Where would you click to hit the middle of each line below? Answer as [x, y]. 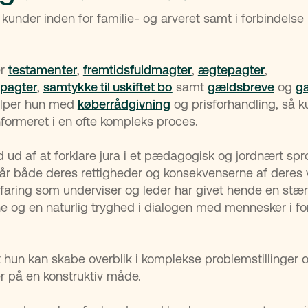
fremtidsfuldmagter [137, 70]
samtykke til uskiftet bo [108, 87]
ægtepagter [231, 70]
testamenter [42, 70]
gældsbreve [241, 87]
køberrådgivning [124, 104]
